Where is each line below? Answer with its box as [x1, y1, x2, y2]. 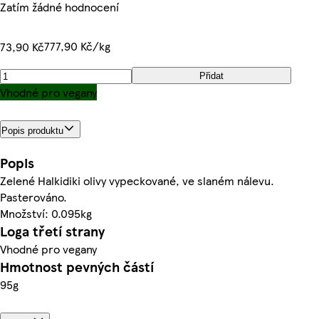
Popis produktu [1, 125, 63, 136]
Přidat [199, 70, 224, 81]
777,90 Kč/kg [44, 38, 110, 54]
